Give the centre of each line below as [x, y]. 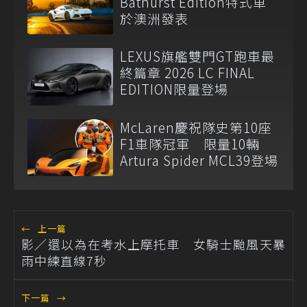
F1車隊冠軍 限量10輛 [190, 143]
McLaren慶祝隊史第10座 [196, 127]
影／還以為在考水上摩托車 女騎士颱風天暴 [153, 244]
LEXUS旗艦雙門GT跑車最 [197, 56]
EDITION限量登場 [174, 89]
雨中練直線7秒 [64, 260]
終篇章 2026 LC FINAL [187, 73]
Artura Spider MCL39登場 [199, 160]
